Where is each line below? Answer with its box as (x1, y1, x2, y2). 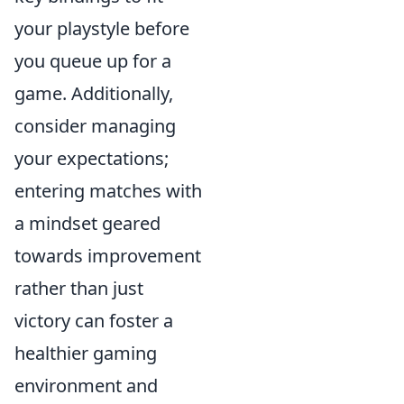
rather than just (14, 276, 143, 301)
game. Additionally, (14, 81, 173, 106)
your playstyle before (14, 16, 189, 41)
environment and (14, 373, 158, 399)
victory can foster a (14, 308, 173, 334)
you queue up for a (14, 49, 171, 74)
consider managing (14, 114, 176, 139)
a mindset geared (14, 211, 161, 236)
